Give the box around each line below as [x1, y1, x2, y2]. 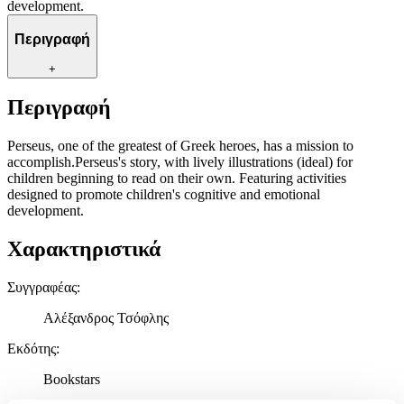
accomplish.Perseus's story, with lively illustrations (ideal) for [7, 154, 353, 170]
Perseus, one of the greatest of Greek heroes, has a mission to [7, 138, 353, 154]
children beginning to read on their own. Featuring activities [7, 170, 346, 187]
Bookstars [43, 372, 100, 388]
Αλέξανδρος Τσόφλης [43, 310, 169, 326]
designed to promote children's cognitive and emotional [7, 187, 320, 203]
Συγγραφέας [7, 280, 77, 296]
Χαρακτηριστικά [7, 237, 161, 262]
